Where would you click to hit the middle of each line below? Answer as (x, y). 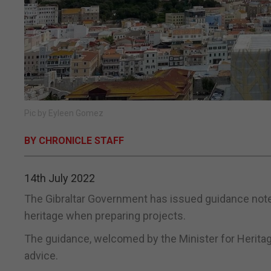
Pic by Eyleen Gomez (64, 113)
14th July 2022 (60, 178)
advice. (41, 256)
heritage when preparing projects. (105, 216)
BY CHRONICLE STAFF (74, 141)
